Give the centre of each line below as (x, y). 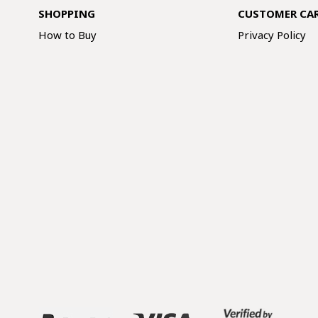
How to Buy (67, 35)
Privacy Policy (272, 35)
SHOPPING (66, 14)
